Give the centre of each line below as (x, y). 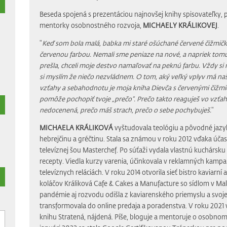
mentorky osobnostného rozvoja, (91, 25)
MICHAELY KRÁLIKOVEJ (180, 25)
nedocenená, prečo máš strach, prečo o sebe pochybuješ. (125, 109)
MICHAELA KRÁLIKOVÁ (76, 127)
